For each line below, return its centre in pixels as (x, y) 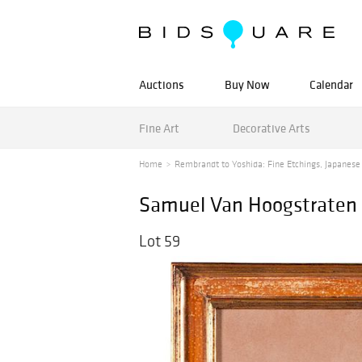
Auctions (162, 84)
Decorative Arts (271, 128)
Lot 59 (160, 241)
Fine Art (159, 128)
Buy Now (247, 84)
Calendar (331, 84)
